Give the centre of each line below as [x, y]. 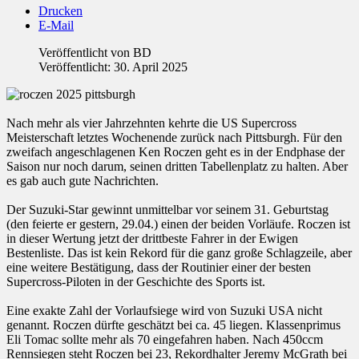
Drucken [61, 11]
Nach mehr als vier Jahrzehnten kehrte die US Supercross [151, 123]
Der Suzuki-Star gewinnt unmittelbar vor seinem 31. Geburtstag [167, 210]
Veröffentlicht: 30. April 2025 [113, 67]
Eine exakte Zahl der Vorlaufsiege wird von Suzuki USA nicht [164, 311]
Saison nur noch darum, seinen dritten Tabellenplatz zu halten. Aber [177, 167]
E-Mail [56, 26]
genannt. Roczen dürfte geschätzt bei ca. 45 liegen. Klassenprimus [173, 325]
